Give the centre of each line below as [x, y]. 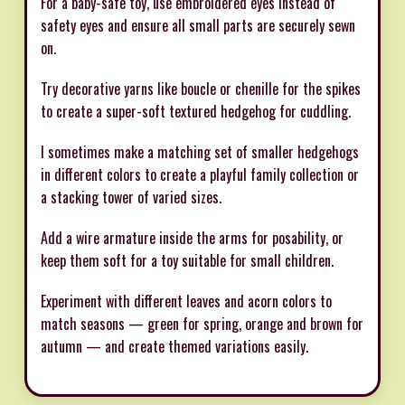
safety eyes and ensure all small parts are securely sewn [198, 26]
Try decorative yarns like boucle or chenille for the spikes [201, 89]
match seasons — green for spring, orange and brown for [202, 324]
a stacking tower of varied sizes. [131, 198]
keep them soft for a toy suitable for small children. [187, 261]
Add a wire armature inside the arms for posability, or [192, 238]
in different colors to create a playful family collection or [200, 175]
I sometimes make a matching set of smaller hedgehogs [200, 152]
